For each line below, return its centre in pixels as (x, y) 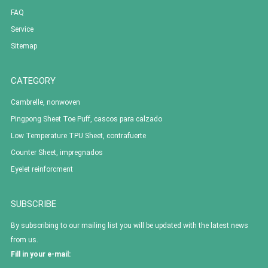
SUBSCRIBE (33, 204)
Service (22, 29)
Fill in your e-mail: (40, 254)
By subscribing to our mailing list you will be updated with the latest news (129, 225)
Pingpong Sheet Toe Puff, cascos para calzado (86, 119)
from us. (24, 240)
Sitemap (24, 46)
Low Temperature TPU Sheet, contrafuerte (78, 135)
